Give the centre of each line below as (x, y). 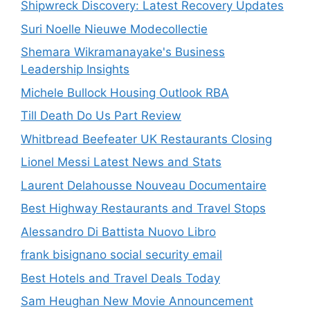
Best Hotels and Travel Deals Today (120, 278)
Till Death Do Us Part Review (101, 116)
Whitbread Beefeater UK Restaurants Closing (146, 139)
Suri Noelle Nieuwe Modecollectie (114, 29)
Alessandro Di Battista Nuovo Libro (118, 231)
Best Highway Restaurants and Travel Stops (143, 209)
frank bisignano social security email (121, 255)
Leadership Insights (75, 70)
